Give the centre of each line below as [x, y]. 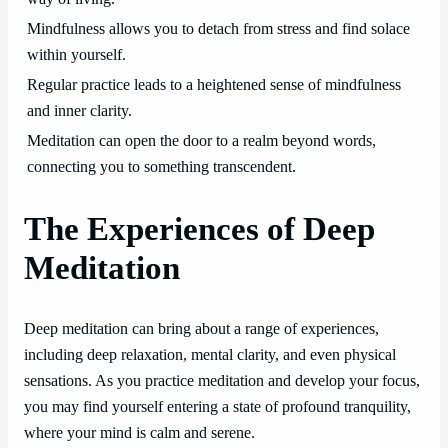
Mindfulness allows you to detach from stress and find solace [218, 29]
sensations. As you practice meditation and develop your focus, [222, 380]
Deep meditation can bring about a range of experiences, [201, 328]
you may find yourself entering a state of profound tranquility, [217, 406]
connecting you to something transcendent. [161, 167]
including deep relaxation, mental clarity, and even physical [210, 354]
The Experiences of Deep [199, 229]
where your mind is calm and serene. [139, 432]
